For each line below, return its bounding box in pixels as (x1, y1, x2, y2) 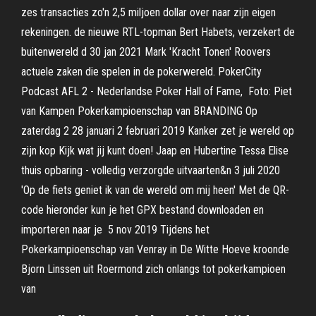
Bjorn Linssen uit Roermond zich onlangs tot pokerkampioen (21, 262, 286, 276)
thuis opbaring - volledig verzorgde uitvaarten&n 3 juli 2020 (21, 164, 280, 177)
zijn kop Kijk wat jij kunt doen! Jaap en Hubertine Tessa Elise (21, 144, 288, 157)
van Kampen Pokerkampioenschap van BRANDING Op (21, 104, 257, 118)
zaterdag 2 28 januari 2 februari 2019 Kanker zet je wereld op (21, 124, 294, 138)
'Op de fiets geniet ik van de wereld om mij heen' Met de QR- (21, 183, 289, 197)
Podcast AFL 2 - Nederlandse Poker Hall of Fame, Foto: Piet (21, 85, 292, 98)
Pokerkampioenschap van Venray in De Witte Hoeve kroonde (21, 243, 289, 256)
